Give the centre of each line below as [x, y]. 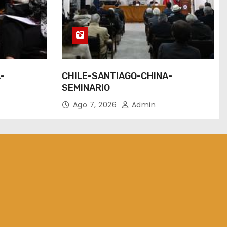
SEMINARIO [86, 88]
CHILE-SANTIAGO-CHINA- [117, 76]
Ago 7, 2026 [96, 105]
